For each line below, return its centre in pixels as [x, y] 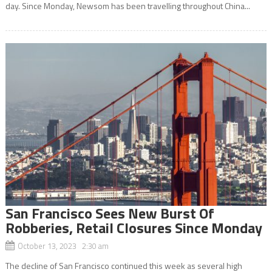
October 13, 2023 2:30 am [63, 246]
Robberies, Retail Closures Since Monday [134, 228]
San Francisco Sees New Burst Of [110, 213]
